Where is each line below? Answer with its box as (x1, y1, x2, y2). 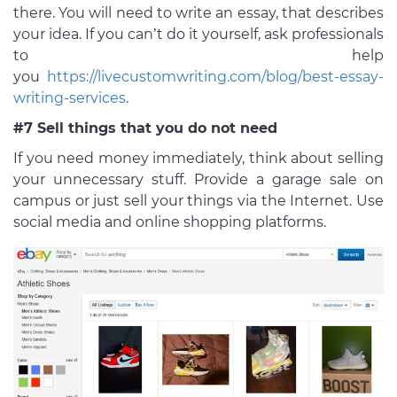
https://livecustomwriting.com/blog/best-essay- (47, 68, 384, 86)
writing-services (13, 90, 126, 107)
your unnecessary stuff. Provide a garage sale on (13, 171, 384, 189)
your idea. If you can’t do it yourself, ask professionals (13, 26, 384, 43)
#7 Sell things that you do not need (13, 120, 277, 137)
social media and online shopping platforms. (13, 214, 326, 231)
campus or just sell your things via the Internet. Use (13, 192, 384, 210)
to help (13, 47, 384, 65)
